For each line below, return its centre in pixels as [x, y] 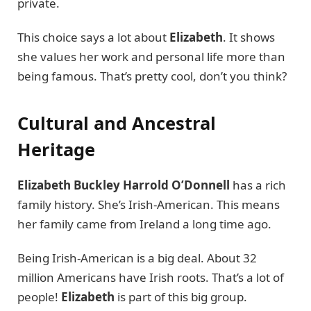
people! [39, 296]
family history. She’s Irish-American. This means [149, 205]
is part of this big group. [181, 296]
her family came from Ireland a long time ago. [144, 224]
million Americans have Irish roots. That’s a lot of [151, 277]
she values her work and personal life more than [151, 56]
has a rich [258, 185]
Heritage [56, 150]
